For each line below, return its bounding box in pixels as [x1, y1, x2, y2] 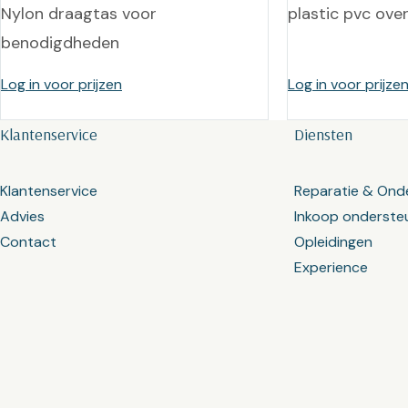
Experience [293, 258, 368, 277]
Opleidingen [293, 232, 372, 251]
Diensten [293, 124, 352, 145]
